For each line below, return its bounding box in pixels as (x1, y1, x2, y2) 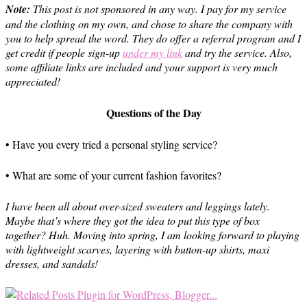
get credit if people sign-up (5, 45, 123, 60)
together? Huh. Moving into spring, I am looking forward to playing (5, 228, 299, 242)
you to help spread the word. (5, 31, 132, 45)
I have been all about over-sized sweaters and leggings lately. (5, 199, 270, 213)
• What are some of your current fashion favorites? (5, 168, 221, 182)
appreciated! (5, 74, 60, 88)
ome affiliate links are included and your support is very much (10, 60, 278, 74)
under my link (123, 45, 182, 60)
